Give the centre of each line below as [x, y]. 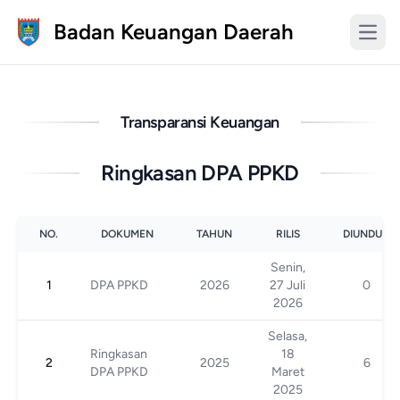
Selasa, [287, 336]
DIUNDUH [367, 234]
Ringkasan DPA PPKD [200, 173]
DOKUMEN [127, 234]
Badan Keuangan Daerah [174, 32]
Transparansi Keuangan [200, 122]
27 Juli [287, 285]
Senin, [287, 267]
